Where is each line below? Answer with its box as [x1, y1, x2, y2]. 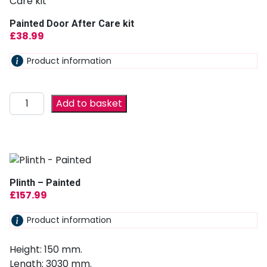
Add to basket [56, 97, 123, 111]
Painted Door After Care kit [10, 17, 134, 29]
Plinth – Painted [10, 177, 80, 189]
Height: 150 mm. [10, 243, 82, 256]
